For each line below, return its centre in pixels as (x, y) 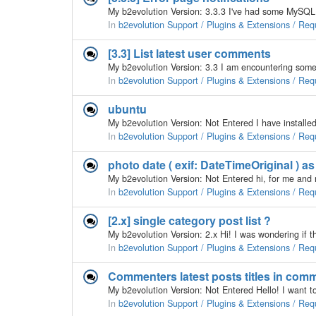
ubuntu (127, 109)
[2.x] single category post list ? (189, 220)
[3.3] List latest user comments (189, 53)
